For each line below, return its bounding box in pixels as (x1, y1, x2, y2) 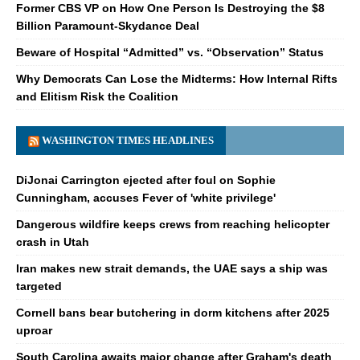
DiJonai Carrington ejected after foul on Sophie (16, 173, 276, 186)
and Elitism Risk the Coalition (16, 89, 178, 103)
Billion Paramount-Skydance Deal (16, 18, 199, 32)
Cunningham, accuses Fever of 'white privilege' (16, 190, 276, 204)
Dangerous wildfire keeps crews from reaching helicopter (16, 217, 329, 231)
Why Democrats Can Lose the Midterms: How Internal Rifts (16, 72, 337, 85)
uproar (16, 323, 52, 337)
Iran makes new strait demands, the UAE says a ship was (16, 261, 328, 275)
